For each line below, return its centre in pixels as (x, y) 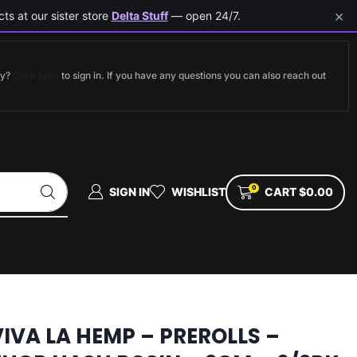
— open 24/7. (204, 16)
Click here (36, 75)
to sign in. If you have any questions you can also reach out (192, 75)
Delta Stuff (139, 16)
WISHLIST (198, 191)
